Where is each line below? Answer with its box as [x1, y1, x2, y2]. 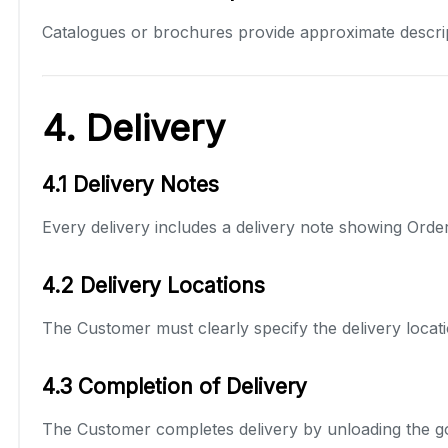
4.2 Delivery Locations [42, 272, 265, 298]
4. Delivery [42, 105, 225, 150]
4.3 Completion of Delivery [42, 373, 307, 399]
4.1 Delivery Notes [42, 171, 219, 197]
